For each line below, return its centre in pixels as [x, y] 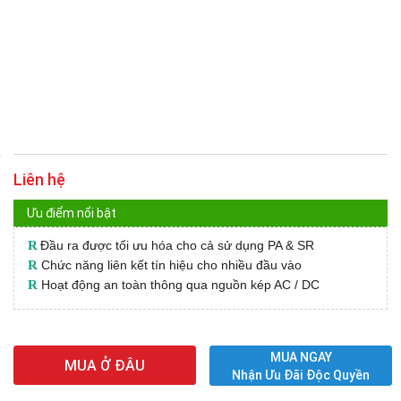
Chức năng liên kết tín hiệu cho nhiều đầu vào [170, 265]
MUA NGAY [301, 357]
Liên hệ [39, 180]
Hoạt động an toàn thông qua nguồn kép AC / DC [179, 285]
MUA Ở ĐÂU [105, 366]
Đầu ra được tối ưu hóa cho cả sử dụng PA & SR [177, 246]
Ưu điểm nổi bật [72, 213]
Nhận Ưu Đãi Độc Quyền [301, 375]
